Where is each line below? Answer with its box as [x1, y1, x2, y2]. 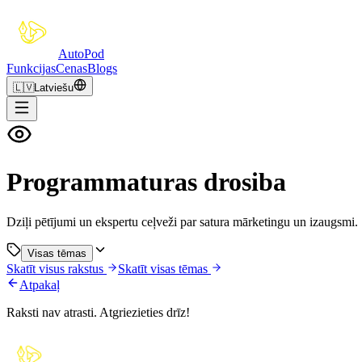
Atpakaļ [19, 277, 60, 292]
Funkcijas [6, 61, 56, 75]
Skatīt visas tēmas [118, 261, 208, 276]
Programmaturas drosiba [6, 167, 286, 197]
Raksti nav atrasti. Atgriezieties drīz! [6, 305, 190, 319]
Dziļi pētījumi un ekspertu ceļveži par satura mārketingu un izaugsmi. [6, 214, 358, 229]
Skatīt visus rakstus [6, 261, 103, 276]
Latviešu [34, 82, 74, 94]
